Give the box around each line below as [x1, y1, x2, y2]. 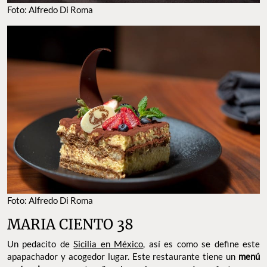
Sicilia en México [73, 238, 144, 250]
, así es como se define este [143, 238, 260, 250]
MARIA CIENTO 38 [7, 216, 133, 234]
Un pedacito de [7, 238, 74, 250]
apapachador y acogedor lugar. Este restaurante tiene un [7, 251, 238, 262]
